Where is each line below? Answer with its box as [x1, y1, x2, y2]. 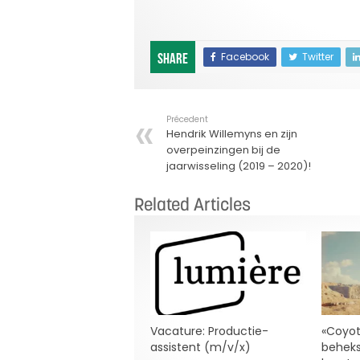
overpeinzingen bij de [166, 142, 280, 158]
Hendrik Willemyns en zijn [166, 126, 297, 142]
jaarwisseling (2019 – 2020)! [166, 158, 311, 174]
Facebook [221, 50, 269, 64]
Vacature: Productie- [150, 322, 268, 339]
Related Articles [134, 193, 251, 216]
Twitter [302, 50, 333, 64]
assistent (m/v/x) [150, 338, 251, 355]
